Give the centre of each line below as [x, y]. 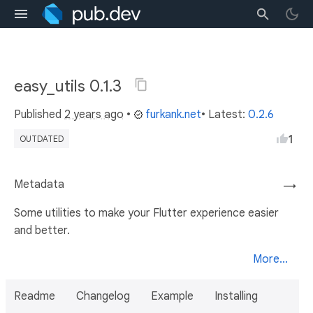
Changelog [103, 296]
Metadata [39, 184]
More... [270, 259]
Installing [236, 296]
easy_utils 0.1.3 [70, 86]
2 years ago [94, 115]
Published [39, 115]
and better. [42, 231]
